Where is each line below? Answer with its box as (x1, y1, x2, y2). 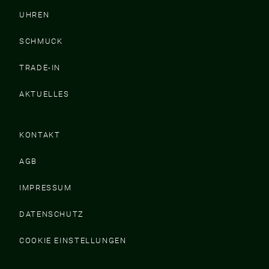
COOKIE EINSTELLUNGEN (19, 235, 127, 245)
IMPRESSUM (19, 183, 72, 192)
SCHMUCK (19, 36, 63, 46)
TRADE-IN (19, 62, 61, 72)
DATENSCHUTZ (19, 209, 84, 219)
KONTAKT (19, 130, 61, 139)
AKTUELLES (19, 89, 70, 98)
